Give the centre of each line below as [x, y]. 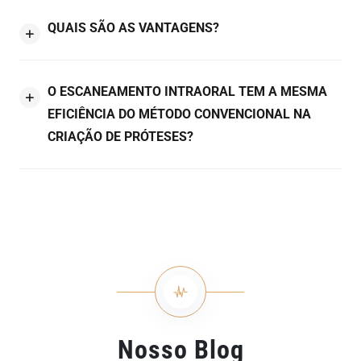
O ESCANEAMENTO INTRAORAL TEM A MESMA [187, 92]
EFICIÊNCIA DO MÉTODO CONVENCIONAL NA [179, 114]
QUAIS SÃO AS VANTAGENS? [133, 28]
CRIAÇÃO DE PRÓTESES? [120, 137]
